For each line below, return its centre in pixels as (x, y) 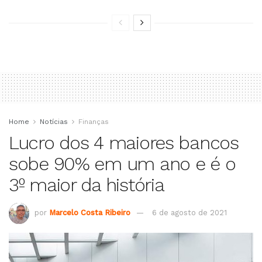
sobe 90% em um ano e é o (122, 164)
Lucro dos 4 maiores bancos (124, 143)
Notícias (54, 122)
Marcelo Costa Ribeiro (90, 213)
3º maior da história (87, 185)
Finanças (94, 122)
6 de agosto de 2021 (189, 213)
